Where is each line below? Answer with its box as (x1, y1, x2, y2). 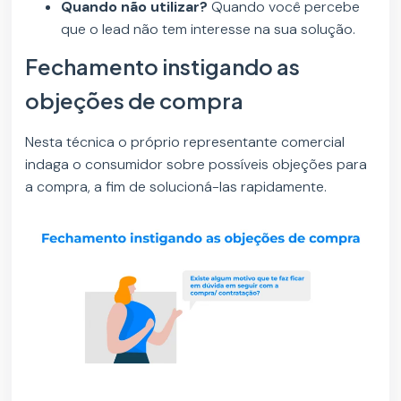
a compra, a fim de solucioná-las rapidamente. (25, 177, 328, 197)
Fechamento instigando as (25, 53, 301, 81)
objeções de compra (25, 87, 244, 115)
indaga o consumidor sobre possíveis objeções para (25, 155, 368, 175)
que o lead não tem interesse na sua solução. (61, 20, 356, 39)
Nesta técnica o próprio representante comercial (25, 132, 346, 152)
